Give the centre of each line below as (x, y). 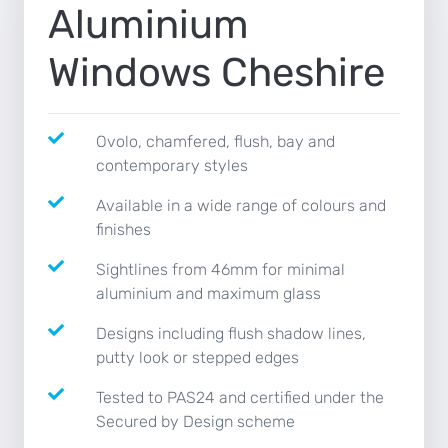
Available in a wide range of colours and (241, 206)
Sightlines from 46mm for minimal (220, 270)
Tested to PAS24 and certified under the (240, 398)
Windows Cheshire (216, 73)
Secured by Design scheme (195, 422)
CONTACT (50, 75)
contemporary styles (172, 166)
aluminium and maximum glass (208, 294)
